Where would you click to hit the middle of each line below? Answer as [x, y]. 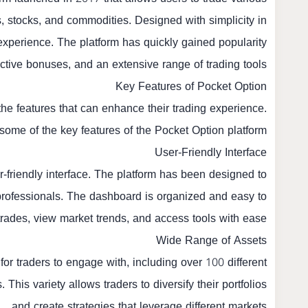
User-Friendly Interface [211, 152]
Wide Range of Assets [211, 240]
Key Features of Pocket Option [191, 86]
